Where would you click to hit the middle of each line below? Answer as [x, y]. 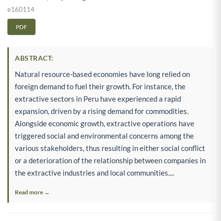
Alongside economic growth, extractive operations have [105, 123]
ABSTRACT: [34, 58]
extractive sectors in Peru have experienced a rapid [98, 98]
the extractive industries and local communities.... [94, 172]
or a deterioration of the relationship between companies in [110, 160]
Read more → [32, 192]
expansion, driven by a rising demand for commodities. [102, 111]
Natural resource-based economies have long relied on [102, 74]
